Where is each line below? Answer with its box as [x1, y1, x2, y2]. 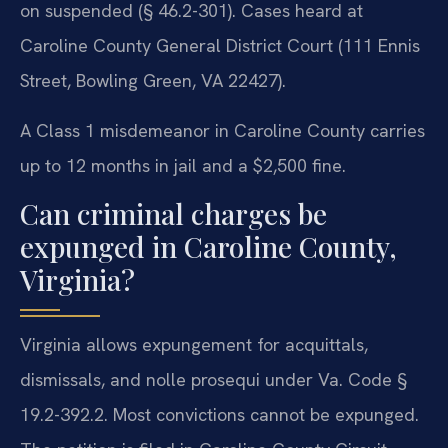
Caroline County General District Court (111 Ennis [20, 34, 420, 58]
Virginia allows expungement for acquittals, [20, 333, 368, 357]
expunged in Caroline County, [20, 228, 397, 266]
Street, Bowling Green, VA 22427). [20, 69, 286, 93]
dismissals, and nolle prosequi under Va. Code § [20, 368, 407, 392]
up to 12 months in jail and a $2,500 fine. [20, 153, 346, 177]
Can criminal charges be [20, 195, 327, 233]
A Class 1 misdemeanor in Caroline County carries [20, 118, 425, 142]
